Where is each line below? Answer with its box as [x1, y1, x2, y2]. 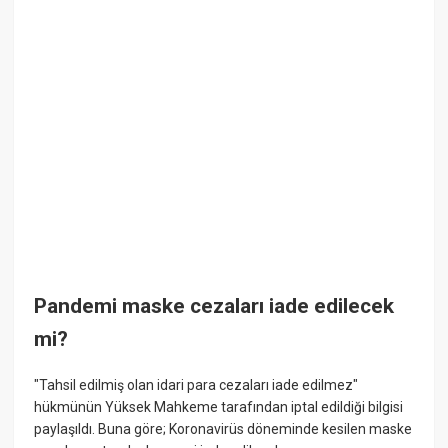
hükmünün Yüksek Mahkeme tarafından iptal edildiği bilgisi [34, 398, 404, 415]
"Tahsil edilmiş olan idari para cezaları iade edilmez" [34, 376, 359, 393]
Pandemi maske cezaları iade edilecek [34, 294, 395, 319]
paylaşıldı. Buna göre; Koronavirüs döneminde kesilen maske [34, 420, 413, 437]
